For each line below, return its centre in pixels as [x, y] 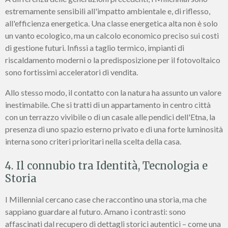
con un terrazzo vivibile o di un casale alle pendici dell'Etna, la [110, 117]
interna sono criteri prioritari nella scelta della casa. [93, 141]
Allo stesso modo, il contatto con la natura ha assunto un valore [113, 93]
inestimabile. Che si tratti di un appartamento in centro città [108, 105]
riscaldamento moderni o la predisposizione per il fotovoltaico [113, 60]
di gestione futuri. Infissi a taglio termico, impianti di [95, 48]
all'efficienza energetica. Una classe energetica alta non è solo [111, 23]
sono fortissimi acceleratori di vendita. [72, 72]
